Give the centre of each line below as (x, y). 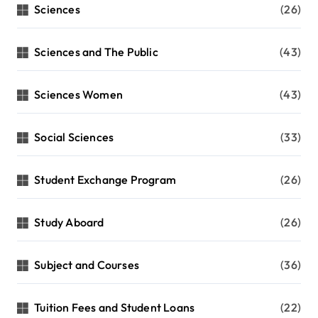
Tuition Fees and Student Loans (115, 308)
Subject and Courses (87, 265)
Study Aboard (69, 223)
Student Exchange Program (105, 180)
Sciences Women (79, 95)
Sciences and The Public (96, 52)
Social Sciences (74, 137)
